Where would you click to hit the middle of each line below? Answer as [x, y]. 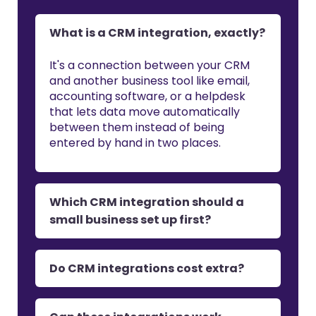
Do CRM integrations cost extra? [147, 268]
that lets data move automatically [145, 112]
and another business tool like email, [150, 81]
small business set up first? [130, 220]
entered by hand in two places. [135, 143]
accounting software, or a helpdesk [147, 96]
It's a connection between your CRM [150, 65]
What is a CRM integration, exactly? [157, 33]
